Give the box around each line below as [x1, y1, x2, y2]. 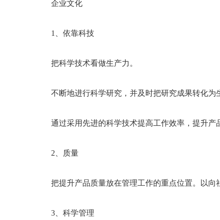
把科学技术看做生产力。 [35, 59, 137, 67]
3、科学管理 [35, 209, 94, 217]
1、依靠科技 [35, 29, 94, 37]
